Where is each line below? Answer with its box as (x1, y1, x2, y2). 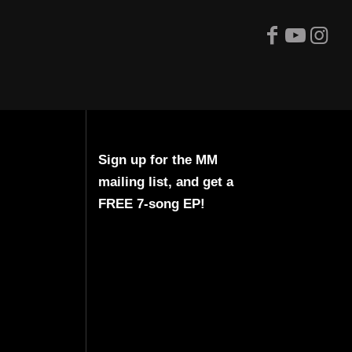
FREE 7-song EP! (97, 196, 205, 211)
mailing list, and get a (97, 174, 233, 189)
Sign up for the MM (97, 152, 218, 167)
